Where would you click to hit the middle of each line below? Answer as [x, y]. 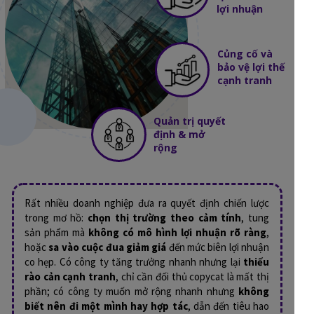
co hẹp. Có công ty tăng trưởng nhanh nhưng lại [134, 261]
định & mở [179, 135]
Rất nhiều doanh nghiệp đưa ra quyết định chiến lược [147, 203]
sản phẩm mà [57, 232]
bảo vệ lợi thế [251, 67]
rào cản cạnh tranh [70, 276]
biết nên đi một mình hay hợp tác [106, 306]
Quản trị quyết [189, 121]
